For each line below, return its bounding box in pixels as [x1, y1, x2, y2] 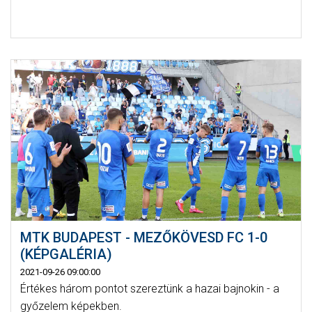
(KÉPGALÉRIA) [19, 246, 112, 263]
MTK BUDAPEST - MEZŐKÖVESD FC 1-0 [19, 229, 267, 247]
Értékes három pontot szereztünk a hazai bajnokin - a [19, 282, 279, 296]
